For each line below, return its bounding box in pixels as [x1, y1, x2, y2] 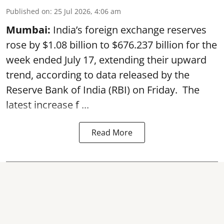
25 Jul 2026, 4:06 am [54, 6, 121, 16]
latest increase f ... [6, 97, 89, 111]
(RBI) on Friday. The [106, 82, 199, 96]
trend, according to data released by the [6, 67, 189, 81]
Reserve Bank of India [6, 82, 106, 96]
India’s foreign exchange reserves [50, 22, 206, 36]
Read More [91, 126, 132, 138]
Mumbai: [6, 22, 50, 36]
